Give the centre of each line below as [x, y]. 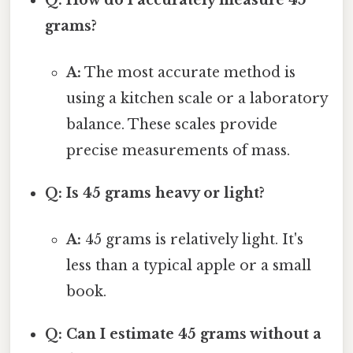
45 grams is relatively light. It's [192, 240]
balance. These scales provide [171, 124]
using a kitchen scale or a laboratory [197, 98]
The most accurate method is [188, 72]
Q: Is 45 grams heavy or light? [155, 193]
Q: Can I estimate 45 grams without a [184, 334]
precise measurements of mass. [178, 150]
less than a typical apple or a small [188, 266]
